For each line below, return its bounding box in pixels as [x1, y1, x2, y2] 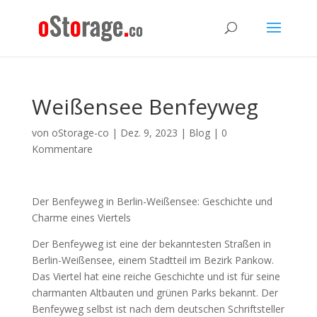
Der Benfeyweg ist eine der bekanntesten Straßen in [31, 237, 271, 250]
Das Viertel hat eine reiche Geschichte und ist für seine [31, 270, 280, 283]
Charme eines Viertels [31, 211, 131, 224]
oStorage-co [51, 126, 109, 139]
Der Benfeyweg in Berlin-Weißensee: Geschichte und [31, 195, 272, 208]
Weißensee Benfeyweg [31, 92, 258, 121]
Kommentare [31, 142, 93, 156]
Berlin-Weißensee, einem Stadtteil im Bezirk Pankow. [31, 253, 274, 267]
